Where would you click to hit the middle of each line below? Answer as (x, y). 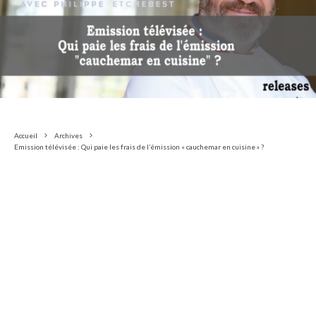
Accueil (26, 135)
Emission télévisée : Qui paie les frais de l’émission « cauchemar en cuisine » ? (139, 146)
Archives (68, 135)
